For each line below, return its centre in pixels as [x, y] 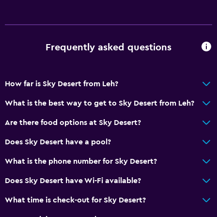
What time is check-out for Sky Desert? [75, 200]
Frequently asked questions [108, 48]
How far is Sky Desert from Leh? [62, 84]
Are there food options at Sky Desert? [73, 122]
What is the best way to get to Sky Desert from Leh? [100, 103]
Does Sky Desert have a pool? [58, 142]
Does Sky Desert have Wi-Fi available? [73, 180]
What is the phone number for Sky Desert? [81, 161]
